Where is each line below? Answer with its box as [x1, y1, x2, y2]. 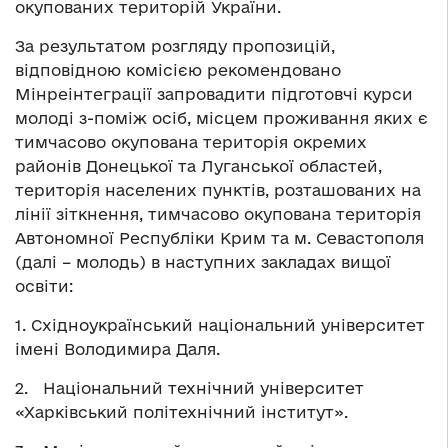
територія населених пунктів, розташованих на [15, 180, 421, 199]
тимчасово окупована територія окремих [15, 132, 367, 151]
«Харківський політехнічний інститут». [15, 402, 348, 421]
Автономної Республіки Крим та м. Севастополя [15, 228, 424, 247]
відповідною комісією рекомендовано [15, 60, 341, 79]
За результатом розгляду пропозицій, [15, 36, 335, 55]
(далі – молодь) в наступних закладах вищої [15, 252, 391, 271]
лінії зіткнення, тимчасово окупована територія [15, 204, 421, 223]
